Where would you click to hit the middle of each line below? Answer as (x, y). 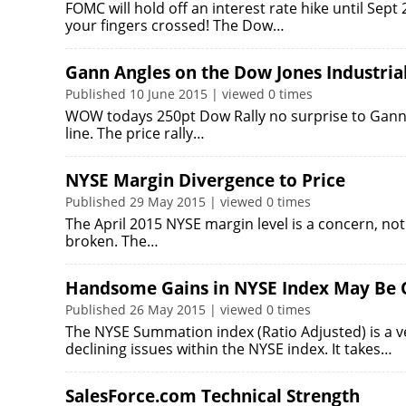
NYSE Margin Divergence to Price (205, 180)
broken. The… (112, 241)
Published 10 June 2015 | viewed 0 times (189, 94)
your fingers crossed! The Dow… (175, 25)
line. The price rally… (135, 133)
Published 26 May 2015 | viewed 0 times (188, 309)
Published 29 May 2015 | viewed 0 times (188, 202)
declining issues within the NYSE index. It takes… (229, 349)
